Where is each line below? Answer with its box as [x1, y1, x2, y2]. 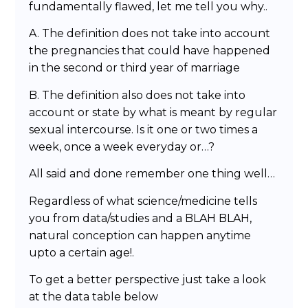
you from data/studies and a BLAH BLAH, [29, 211, 252, 225]
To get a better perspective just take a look [29, 273, 267, 287]
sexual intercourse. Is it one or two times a [29, 122, 258, 136]
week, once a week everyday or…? [29, 140, 215, 153]
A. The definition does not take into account [29, 27, 271, 41]
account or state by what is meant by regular [29, 105, 278, 119]
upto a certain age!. [29, 245, 135, 259]
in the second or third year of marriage [29, 61, 241, 75]
